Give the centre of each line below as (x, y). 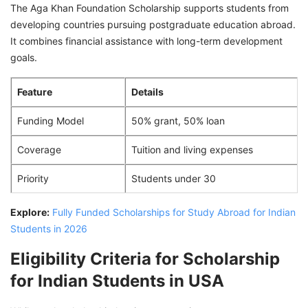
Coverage (39, 149)
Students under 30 (174, 178)
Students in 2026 (49, 228)
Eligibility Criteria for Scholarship (145, 258)
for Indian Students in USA (117, 280)
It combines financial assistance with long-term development (146, 41)
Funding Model (51, 120)
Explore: (30, 212)
